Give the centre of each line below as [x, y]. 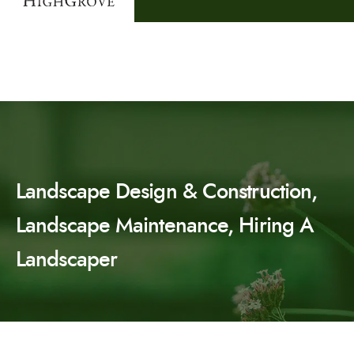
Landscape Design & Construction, [167, 191]
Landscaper [67, 259]
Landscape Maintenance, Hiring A [165, 225]
